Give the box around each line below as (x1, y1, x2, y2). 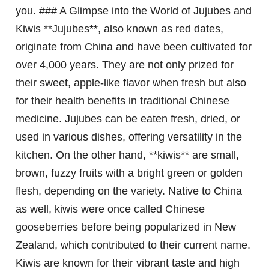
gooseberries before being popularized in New (16, 221, 236, 234)
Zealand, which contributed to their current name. (16, 239, 250, 252)
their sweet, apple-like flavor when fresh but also (16, 77, 246, 89)
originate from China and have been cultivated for (16, 41, 252, 53)
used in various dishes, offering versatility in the (16, 131, 242, 144)
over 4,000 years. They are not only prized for (16, 59, 234, 71)
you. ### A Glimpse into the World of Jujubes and (16, 5, 252, 17)
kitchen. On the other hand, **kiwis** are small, (16, 149, 239, 162)
